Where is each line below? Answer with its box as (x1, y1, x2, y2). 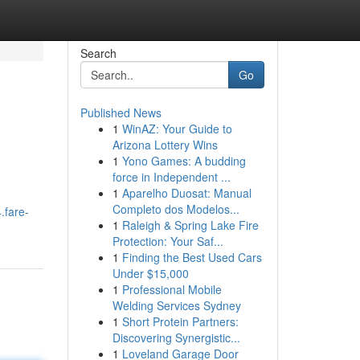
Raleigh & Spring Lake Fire (121, 217, 259, 233)
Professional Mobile (121, 281, 222, 297)
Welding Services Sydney (112, 297, 241, 313)
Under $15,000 (112, 265, 189, 281)
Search (80, 45, 117, 61)
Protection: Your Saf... (112, 233, 223, 249)
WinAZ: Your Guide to (121, 121, 232, 137)
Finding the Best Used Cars (121, 249, 262, 265)
